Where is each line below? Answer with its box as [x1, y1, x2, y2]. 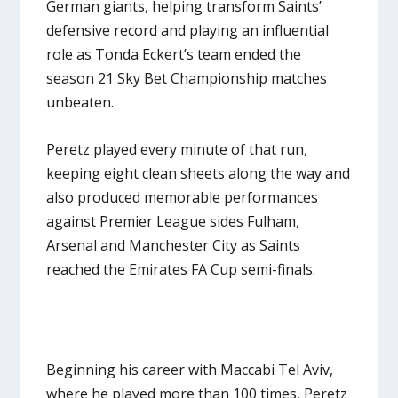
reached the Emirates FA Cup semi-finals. [46, 259, 316, 279]
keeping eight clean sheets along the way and [46, 163, 351, 183]
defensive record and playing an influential [46, 20, 330, 41]
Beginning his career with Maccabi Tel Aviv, [46, 359, 334, 379]
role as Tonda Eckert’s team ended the [46, 44, 302, 65]
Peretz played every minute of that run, [46, 139, 308, 159]
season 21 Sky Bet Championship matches [46, 68, 328, 89]
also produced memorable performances [46, 187, 319, 207]
